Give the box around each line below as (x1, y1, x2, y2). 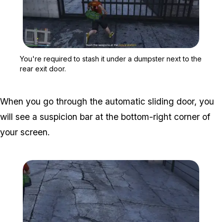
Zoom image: (111, 49, 150, 57)
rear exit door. (20, 64, 66, 73)
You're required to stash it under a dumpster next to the (20, 55, 202, 63)
